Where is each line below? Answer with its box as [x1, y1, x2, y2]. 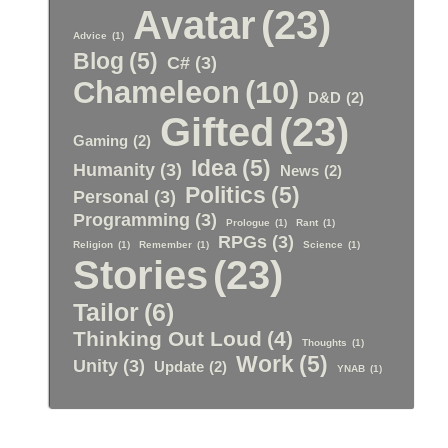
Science [303, 239, 344, 251]
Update [154, 358, 205, 376]
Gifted [160, 110, 275, 155]
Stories [73, 253, 209, 298]
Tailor [73, 298, 140, 327]
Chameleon [73, 75, 241, 110]
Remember [139, 239, 193, 251]
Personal [73, 186, 150, 208]
